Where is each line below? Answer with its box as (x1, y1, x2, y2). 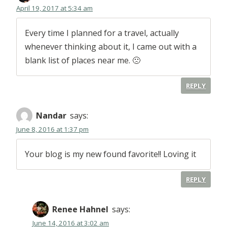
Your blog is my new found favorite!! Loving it (25, 148, 196, 160)
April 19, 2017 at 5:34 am (16, 4, 93, 13)
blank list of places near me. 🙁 (25, 55, 140, 66)
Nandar (35, 109, 66, 121)
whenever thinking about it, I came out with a (25, 41, 197, 53)
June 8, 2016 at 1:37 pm (16, 125, 89, 134)
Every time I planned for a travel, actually (25, 27, 179, 39)
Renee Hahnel (52, 203, 108, 215)
